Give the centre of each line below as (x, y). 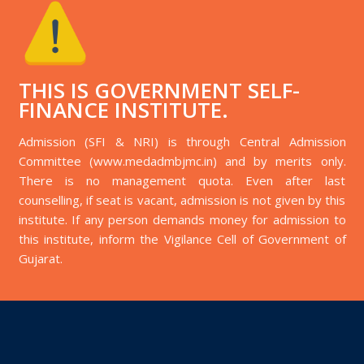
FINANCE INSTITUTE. (123, 110)
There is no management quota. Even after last (182, 180)
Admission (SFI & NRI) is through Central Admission (182, 141)
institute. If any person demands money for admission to (182, 219)
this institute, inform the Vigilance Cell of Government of (182, 239)
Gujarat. (40, 258)
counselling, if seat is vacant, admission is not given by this (182, 200)
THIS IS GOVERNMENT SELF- (159, 90)
